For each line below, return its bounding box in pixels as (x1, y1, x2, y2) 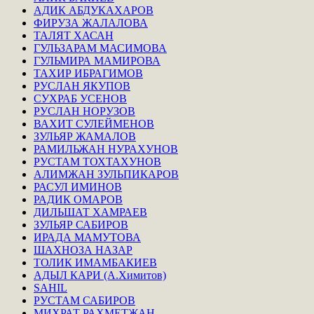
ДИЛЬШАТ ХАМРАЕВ (34, 205, 147, 218)
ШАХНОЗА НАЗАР (34, 243, 132, 256)
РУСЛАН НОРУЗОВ (34, 104, 135, 117)
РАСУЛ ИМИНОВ (34, 180, 122, 193)
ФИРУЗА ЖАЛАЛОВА (34, 16, 148, 29)
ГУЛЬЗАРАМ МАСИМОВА (34, 41, 167, 54)
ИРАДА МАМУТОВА (34, 231, 141, 243)
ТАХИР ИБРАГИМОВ (34, 67, 143, 79)
